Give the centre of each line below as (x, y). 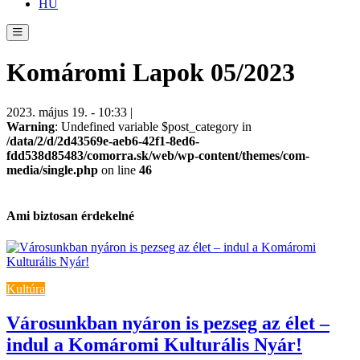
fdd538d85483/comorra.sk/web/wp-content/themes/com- (158, 155)
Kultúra (26, 289)
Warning (31, 126)
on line (119, 170)
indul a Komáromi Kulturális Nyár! (154, 345)
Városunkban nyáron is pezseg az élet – (168, 323)
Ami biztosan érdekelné (70, 216)
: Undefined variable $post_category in (153, 126)
